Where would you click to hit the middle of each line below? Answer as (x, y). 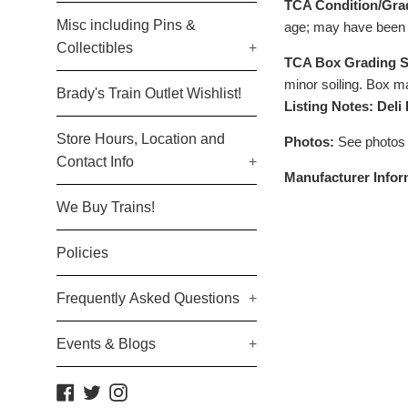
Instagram (157, 390)
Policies (82, 253)
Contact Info (95, 162)
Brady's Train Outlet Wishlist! (149, 93)
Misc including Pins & (126, 25)
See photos (372, 141)
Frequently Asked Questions (148, 298)
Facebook (103, 390)
